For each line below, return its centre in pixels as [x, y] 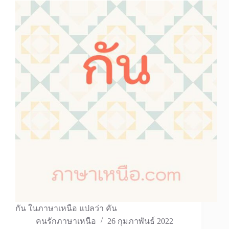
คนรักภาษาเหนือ [66, 221]
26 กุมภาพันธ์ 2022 [140, 221]
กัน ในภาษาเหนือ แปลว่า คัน [66, 209]
